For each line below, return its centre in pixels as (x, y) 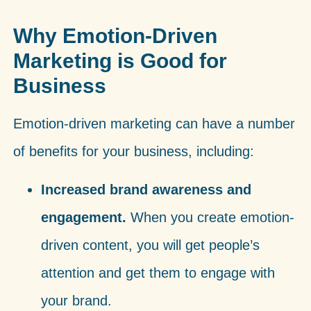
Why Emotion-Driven (115, 36)
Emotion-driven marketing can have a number (154, 124)
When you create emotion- (210, 217)
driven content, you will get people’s (150, 245)
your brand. (76, 300)
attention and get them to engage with (158, 272)
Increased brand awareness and (146, 189)
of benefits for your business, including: (133, 152)
